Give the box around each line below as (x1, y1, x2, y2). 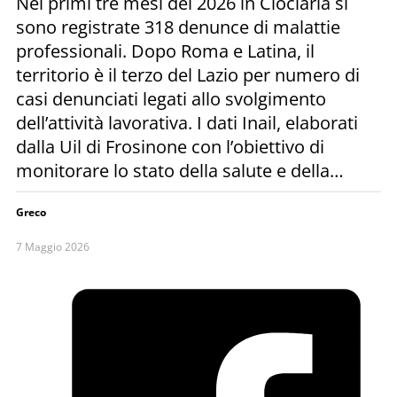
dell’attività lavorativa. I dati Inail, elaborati (16, 110, 358, 135)
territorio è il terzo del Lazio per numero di (16, 62, 360, 87)
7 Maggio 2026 (16, 238, 90, 254)
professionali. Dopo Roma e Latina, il (16, 38, 315, 63)
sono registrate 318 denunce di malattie (16, 14, 340, 39)
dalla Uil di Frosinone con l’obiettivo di (16, 134, 324, 159)
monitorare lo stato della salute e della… (16, 158, 344, 183)
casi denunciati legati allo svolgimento (16, 86, 326, 111)
